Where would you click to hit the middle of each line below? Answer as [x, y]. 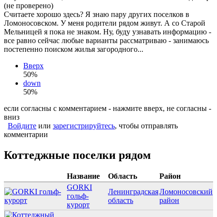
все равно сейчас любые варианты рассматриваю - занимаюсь [106, 41]
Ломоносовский [186, 192]
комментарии [26, 135]
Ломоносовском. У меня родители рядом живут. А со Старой [105, 23]
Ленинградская [133, 192]
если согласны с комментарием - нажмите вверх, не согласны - [108, 108]
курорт [78, 205]
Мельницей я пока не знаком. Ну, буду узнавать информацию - [108, 32]
